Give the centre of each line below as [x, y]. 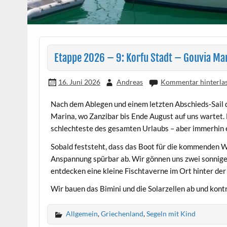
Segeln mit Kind [171, 214]
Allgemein [82, 214]
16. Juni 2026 [79, 82]
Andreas [129, 82]
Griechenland [122, 214]
